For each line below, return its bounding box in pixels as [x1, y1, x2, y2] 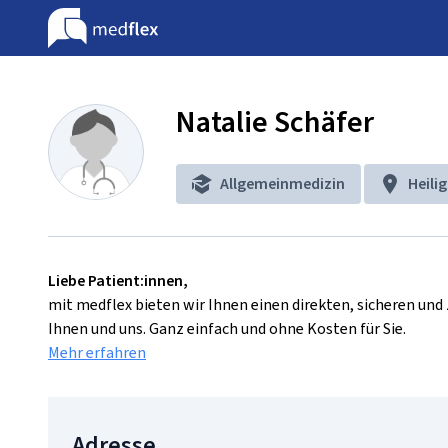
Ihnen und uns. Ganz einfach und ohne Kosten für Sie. [48, 318, 406, 339]
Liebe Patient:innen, [48, 270, 188, 291]
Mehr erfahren [48, 342, 146, 363]
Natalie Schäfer [176, 102, 374, 142]
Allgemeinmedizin [220, 173, 345, 194]
